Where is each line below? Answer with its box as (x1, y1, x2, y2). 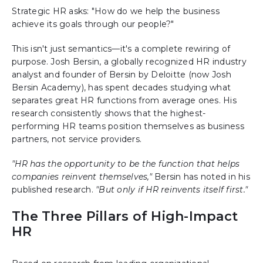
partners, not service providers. (12, 134, 141, 145)
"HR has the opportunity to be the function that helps (12, 159, 240, 170)
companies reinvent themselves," (12, 171, 152, 183)
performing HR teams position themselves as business (12, 121, 244, 132)
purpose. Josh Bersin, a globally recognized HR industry (12, 56, 247, 68)
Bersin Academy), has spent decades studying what (12, 82, 231, 93)
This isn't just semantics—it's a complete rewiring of (12, 43, 231, 55)
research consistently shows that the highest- (12, 108, 206, 119)
